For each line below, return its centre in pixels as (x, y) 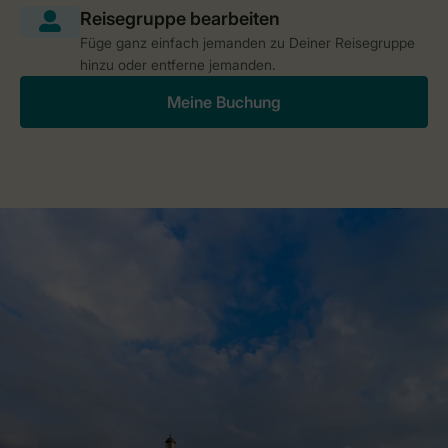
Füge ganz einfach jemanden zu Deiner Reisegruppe (247, 42)
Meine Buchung (224, 101)
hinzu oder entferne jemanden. (178, 64)
